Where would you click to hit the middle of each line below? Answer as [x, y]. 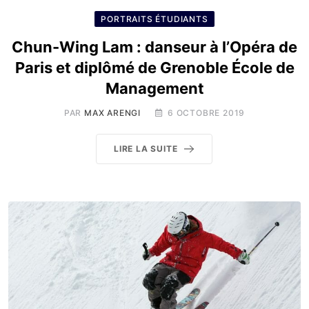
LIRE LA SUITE [146, 149]
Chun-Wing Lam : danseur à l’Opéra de [154, 47]
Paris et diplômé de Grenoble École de [154, 68]
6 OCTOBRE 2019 [207, 113]
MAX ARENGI [112, 113]
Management [154, 88]
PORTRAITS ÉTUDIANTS [154, 19]
